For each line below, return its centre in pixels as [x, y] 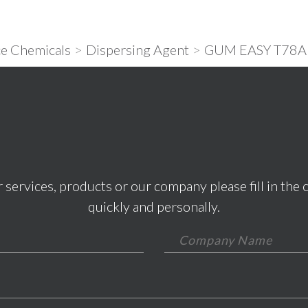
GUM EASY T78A [255, 49]
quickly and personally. [154, 206]
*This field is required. [105, 233]
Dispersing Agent [137, 49]
